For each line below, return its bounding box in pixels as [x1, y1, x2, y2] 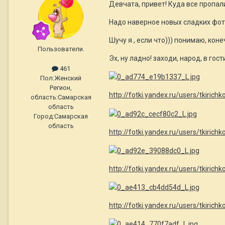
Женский [54, 74, 81, 82]
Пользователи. [37, 45, 84, 53]
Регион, [50, 83, 72, 91]
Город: [34, 112, 54, 120]
